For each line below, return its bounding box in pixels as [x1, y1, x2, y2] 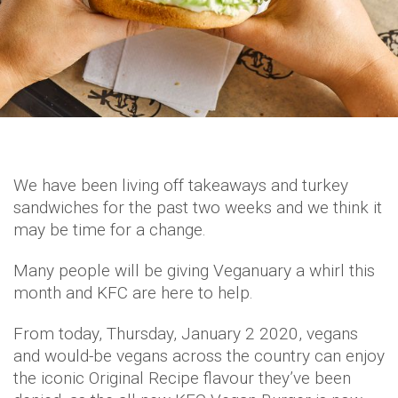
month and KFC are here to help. [13, 283, 253, 304]
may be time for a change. [13, 219, 206, 241]
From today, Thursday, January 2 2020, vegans [13, 323, 358, 345]
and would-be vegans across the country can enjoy [13, 346, 385, 367]
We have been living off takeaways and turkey [13, 175, 348, 196]
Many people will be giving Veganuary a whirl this [13, 260, 375, 282]
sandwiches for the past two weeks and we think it [13, 197, 382, 219]
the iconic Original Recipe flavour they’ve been [13, 368, 351, 389]
